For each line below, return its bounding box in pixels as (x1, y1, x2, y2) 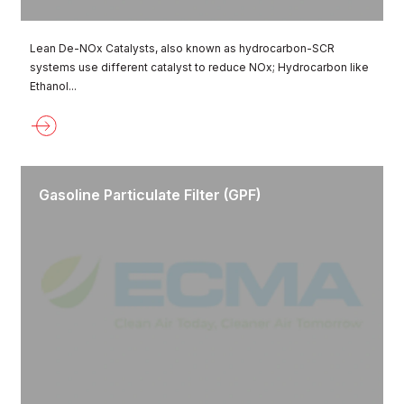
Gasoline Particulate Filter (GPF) (39, 185, 261, 204)
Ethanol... (30, 78, 77, 93)
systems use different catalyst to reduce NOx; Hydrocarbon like (30, 60, 369, 74)
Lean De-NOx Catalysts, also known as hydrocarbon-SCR (30, 41, 335, 55)
